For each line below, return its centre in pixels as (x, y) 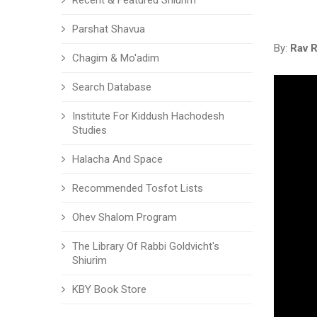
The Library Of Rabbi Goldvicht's (146, 246)
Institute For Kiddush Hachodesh (148, 116)
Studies (90, 130)
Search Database (112, 87)
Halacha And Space (117, 159)
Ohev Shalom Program (125, 217)
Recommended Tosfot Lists (138, 188)
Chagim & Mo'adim (116, 58)
